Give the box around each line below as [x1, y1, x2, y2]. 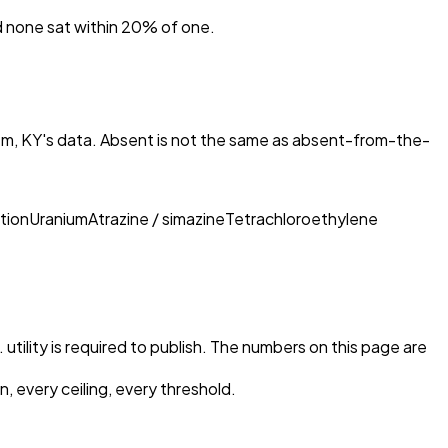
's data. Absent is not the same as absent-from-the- [42, 128, 430, 150]
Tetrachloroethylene [225, 207, 378, 229]
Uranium [29, 207, 88, 229]
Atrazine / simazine [88, 207, 225, 229]
